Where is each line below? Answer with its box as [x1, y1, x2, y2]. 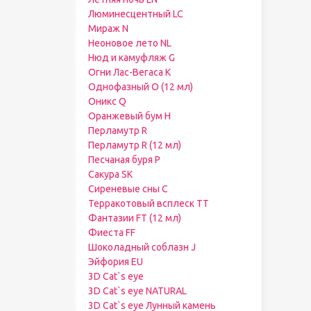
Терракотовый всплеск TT [87, 198, 209, 209]
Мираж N [87, 23, 128, 34]
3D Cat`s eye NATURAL [87, 285, 187, 296]
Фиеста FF [87, 227, 135, 238]
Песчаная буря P [87, 154, 160, 165]
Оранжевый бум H [87, 110, 171, 121]
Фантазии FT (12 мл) [87, 212, 181, 224]
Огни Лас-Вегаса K [87, 67, 171, 78]
